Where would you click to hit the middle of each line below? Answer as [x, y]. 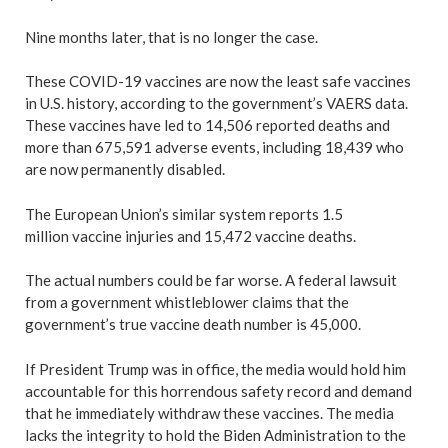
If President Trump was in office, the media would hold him [215, 368]
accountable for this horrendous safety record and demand [218, 390]
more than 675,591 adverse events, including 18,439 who [214, 147]
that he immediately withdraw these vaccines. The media [209, 412]
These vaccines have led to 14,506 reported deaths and [207, 125]
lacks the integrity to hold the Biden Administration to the [215, 434]
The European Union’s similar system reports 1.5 [184, 213]
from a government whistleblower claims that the [187, 302]
